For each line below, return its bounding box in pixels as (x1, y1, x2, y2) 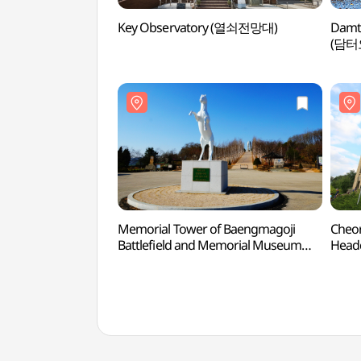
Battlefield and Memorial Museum (118, 236, 302, 254)
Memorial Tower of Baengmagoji (118, 220, 296, 238)
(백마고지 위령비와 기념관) (118, 252, 263, 270)
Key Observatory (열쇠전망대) (118, 19, 278, 36)
